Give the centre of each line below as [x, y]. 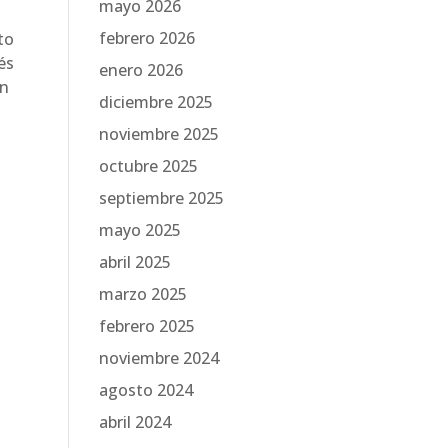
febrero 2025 [146, 326]
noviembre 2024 [158, 358]
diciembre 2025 [155, 102]
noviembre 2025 [158, 134]
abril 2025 [134, 262]
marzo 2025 [142, 294]
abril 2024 [134, 422]
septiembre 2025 [161, 198]
